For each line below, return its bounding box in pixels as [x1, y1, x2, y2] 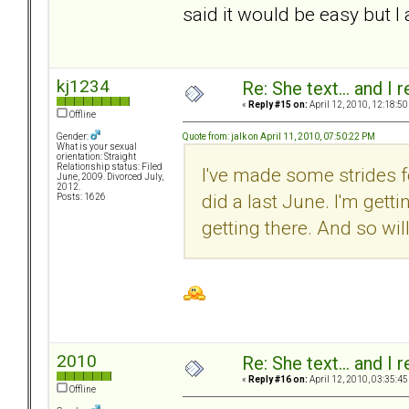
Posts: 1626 [57, 192, 106, 203]
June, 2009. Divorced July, [57, 172, 163, 183]
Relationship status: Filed [57, 162, 163, 173]
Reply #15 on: [248, 100, 308, 110]
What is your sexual [57, 142, 137, 152]
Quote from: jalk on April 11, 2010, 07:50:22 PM [183, 131, 375, 142]
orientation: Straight [57, 152, 136, 163]
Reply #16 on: [248, 374, 308, 385]
